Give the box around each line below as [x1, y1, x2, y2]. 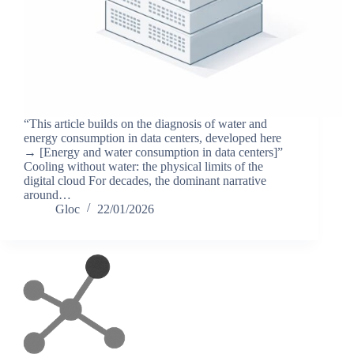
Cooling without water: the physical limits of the [24, 159, 263, 173]
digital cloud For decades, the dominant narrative [24, 173, 266, 187]
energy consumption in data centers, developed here [24, 130, 281, 145]
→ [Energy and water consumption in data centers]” [24, 145, 283, 159]
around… [24, 187, 71, 201]
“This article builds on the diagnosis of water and [24, 116, 267, 130]
